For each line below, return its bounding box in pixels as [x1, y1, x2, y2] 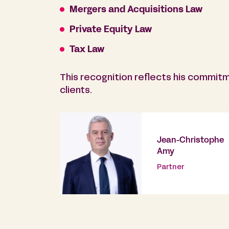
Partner [157, 164, 184, 171]
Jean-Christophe [157, 136, 224, 144]
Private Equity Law [70, 26, 152, 35]
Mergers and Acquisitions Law [70, 6, 202, 15]
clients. [60, 86, 92, 96]
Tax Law [70, 45, 104, 55]
